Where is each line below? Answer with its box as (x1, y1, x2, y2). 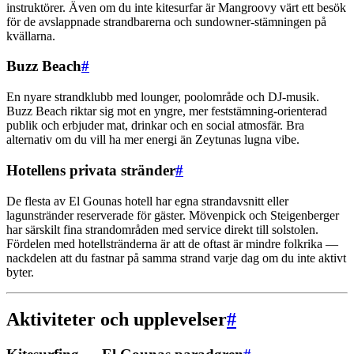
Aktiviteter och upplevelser (6, 309, 227, 330)
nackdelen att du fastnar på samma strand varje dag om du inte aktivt (6, 250, 346, 265)
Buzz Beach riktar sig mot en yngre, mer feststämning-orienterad (6, 104, 327, 119)
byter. (6, 265, 34, 279)
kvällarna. (6, 28, 55, 43)
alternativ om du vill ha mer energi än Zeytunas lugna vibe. (6, 133, 299, 147)
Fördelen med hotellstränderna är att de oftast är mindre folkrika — (6, 236, 338, 250)
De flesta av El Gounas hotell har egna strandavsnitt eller (6, 194, 288, 208)
